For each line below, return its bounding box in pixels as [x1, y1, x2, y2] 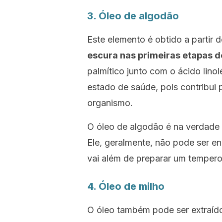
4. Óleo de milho [87, 180, 165, 192]
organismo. [87, 98, 133, 108]
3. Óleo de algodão [87, 10, 179, 22]
